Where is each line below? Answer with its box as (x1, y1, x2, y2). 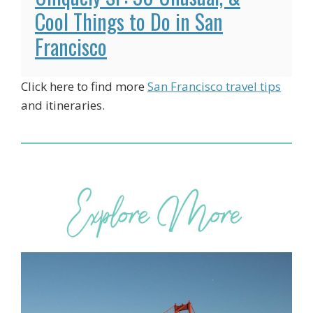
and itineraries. (21, 96, 105, 113)
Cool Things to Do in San (35, 5, 223, 37)
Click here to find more (21, 78, 147, 94)
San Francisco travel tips (147, 78, 281, 94)
